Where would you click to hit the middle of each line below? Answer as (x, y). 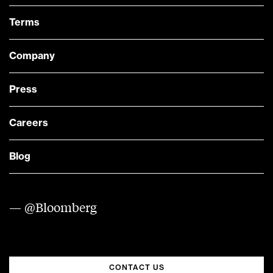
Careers (29, 123)
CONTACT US (136, 268)
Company (32, 56)
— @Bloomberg (53, 207)
